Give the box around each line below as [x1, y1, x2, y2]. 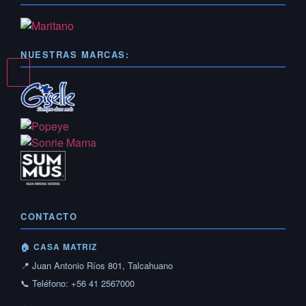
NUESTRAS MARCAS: [20, 47, 129, 61]
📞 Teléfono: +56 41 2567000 [20, 276, 135, 290]
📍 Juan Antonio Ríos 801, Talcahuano [20, 258, 173, 272]
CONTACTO [20, 209, 77, 223]
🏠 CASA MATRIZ [20, 240, 97, 253]
